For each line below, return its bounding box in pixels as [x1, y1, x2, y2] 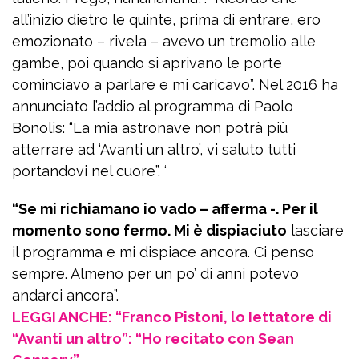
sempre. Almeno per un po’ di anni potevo [12, 265, 299, 283]
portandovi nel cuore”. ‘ [12, 163, 167, 180]
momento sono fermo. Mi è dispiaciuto [12, 222, 287, 240]
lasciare [287, 222, 344, 240]
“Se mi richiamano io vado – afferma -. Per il [12, 200, 318, 218]
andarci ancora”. [12, 287, 119, 305]
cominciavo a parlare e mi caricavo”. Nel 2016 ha [12, 76, 338, 94]
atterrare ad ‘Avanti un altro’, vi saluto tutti [12, 141, 296, 159]
